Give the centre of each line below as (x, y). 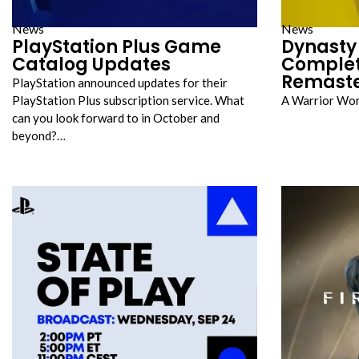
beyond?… (39, 135)
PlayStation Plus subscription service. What (128, 100)
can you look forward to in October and (116, 118)
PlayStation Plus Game (117, 47)
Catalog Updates (91, 65)
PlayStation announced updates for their (120, 83)
